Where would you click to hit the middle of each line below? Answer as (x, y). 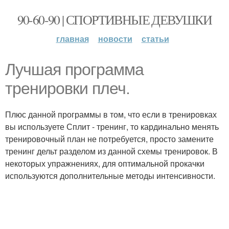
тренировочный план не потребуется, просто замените (109, 139)
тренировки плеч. (67, 88)
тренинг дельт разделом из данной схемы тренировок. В (111, 151)
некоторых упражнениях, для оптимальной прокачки (105, 163)
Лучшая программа (74, 70)
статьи (155, 39)
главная (72, 39)
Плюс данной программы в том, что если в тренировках (111, 114)
